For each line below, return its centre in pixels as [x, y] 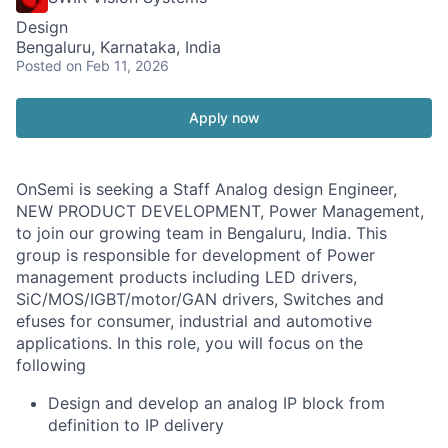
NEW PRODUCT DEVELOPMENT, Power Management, [220, 210]
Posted [39, 65]
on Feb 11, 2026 [117, 65]
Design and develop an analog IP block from [216, 402]
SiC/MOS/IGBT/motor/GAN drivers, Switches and [200, 298]
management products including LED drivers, [186, 276]
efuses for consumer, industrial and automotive [194, 320]
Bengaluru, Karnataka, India [118, 46]
